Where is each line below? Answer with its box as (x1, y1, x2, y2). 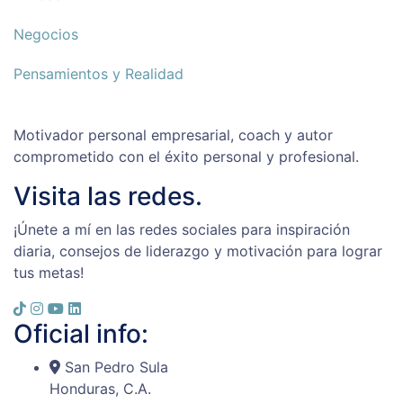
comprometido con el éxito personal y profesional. (13, 148, 359, 166)
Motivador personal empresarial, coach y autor (13, 126, 333, 145)
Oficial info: (13, 318, 148, 350)
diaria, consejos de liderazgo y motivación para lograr (13, 242, 382, 261)
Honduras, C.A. (49, 380, 151, 399)
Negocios (13, 25, 78, 44)
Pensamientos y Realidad (13, 65, 184, 84)
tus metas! (13, 264, 84, 282)
